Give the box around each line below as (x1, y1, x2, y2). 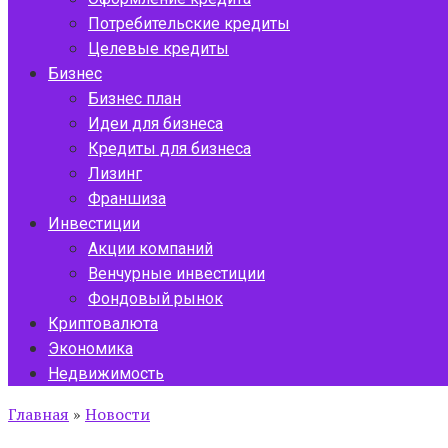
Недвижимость (48, 364, 164, 383)
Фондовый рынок (88, 289, 223, 308)
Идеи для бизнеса (88, 114, 223, 133)
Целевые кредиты (88, 39, 229, 58)
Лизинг (88, 164, 142, 183)
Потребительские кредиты (88, 14, 290, 33)
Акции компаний (88, 239, 213, 258)
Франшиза (88, 189, 166, 208)
